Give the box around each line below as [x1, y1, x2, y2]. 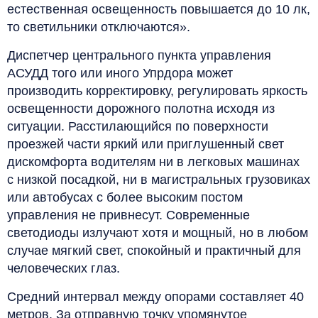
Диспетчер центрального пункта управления [7, 48, 271, 62]
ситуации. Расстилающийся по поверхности [7, 119, 268, 133]
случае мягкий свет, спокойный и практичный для [7, 243, 301, 258]
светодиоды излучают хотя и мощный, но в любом [7, 225, 308, 240]
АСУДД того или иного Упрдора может [7, 65, 233, 80]
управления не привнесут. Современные [7, 207, 250, 222]
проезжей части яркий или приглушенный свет [7, 136, 284, 151]
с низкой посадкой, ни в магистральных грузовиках [7, 172, 310, 187]
